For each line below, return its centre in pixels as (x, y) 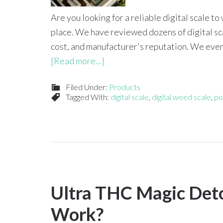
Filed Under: (87, 87)
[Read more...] (78, 61)
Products (125, 87)
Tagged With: (88, 97)
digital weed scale (181, 97)
